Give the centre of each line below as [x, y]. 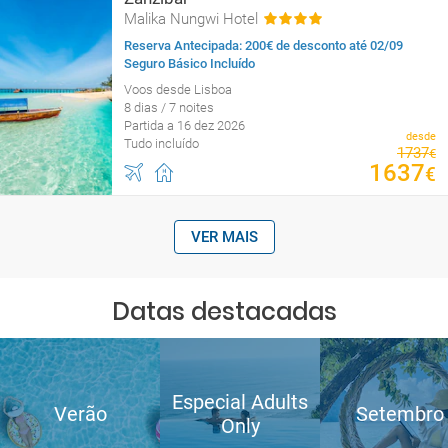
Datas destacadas [224, 311]
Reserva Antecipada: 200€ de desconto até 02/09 [263, 45]
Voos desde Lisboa [178, 89]
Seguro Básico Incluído [189, 63]
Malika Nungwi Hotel [191, 19]
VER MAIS [224, 237]
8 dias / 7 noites [169, 107]
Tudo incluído [161, 143]
